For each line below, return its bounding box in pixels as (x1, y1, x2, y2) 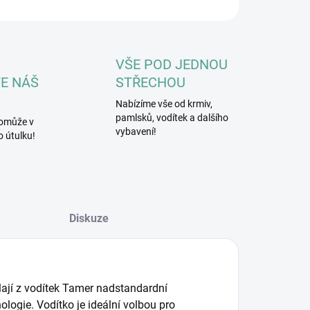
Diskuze (69, 212, 109, 225)
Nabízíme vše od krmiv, (116, 98, 213, 109)
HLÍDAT (80, 1, 108, 12)
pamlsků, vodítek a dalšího (116, 112, 229, 123)
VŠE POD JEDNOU (116, 56, 228, 73)
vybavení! (116, 126, 157, 137)
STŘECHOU (116, 74, 186, 91)
